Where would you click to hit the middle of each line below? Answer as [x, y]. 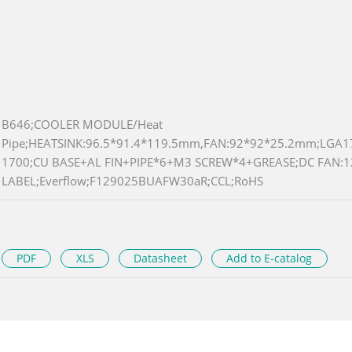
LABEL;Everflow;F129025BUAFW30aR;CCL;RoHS [132, 180]
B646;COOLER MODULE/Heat [82, 124]
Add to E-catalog [269, 258]
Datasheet [160, 258]
